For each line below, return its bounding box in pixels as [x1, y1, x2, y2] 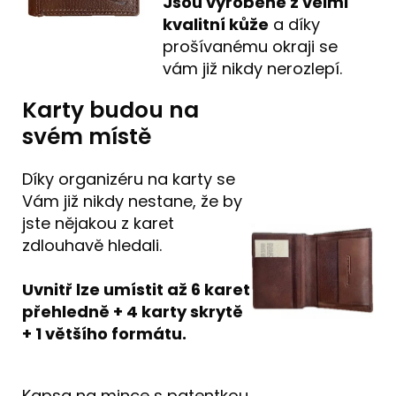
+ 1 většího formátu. [22, 322, 190, 345]
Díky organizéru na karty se [22, 167, 235, 190]
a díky [269, 12, 321, 35]
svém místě [22, 120, 151, 152]
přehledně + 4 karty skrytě [22, 300, 243, 323]
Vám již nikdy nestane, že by [22, 189, 242, 212]
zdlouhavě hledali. [22, 233, 162, 256]
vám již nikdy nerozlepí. [163, 57, 352, 80]
